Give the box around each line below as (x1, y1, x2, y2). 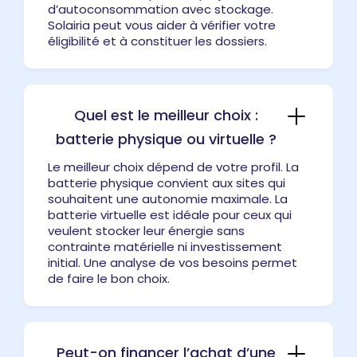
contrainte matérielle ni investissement (48, 237, 282, 255)
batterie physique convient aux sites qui (48, 174, 285, 191)
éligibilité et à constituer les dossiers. (48, 32, 267, 49)
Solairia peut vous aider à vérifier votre (48, 16, 276, 33)
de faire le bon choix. (48, 269, 170, 287)
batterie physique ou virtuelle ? (55, 128, 277, 149)
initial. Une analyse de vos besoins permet (48, 253, 297, 271)
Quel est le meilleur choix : (73, 104, 258, 125)
